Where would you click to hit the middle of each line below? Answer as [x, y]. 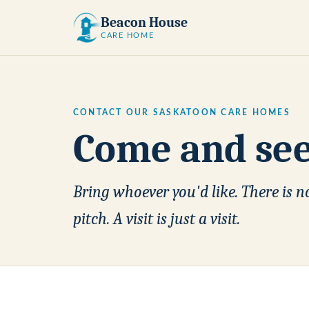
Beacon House [144, 23]
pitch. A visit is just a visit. [157, 218]
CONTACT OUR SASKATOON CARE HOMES [182, 113]
